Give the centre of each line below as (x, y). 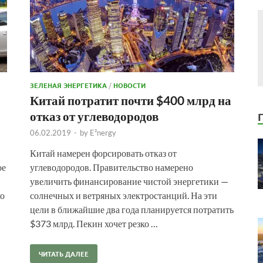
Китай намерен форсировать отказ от (103, 153)
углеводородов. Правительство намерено (112, 167)
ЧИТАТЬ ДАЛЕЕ (64, 253)
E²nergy (103, 132)
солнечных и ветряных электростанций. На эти (124, 195)
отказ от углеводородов (94, 116)
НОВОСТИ (129, 85)
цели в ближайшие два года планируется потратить (132, 209)
